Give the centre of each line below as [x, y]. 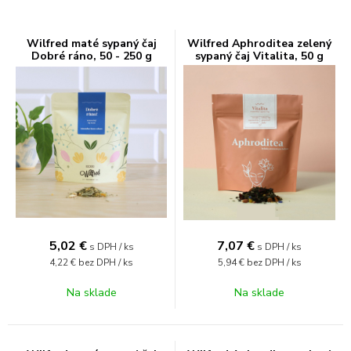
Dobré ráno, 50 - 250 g [91, 56]
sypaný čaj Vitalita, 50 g [259, 56]
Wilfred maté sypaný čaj [91, 43]
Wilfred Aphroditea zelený [259, 43]
